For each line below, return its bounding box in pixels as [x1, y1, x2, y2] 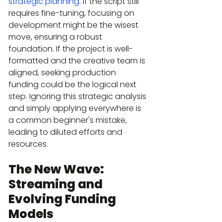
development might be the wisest [8, 19, 140, 31]
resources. [8, 138, 48, 150]
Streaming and [8, 175, 105, 192]
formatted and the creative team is [8, 55, 147, 66]
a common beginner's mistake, [8, 114, 129, 126]
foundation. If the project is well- [8, 43, 133, 55]
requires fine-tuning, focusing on [8, 7, 136, 19]
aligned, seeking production [8, 66, 118, 78]
